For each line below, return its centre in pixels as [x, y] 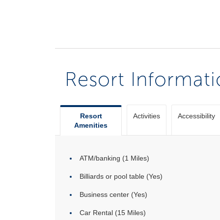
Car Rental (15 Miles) [113, 213]
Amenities [91, 125]
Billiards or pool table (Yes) [121, 176]
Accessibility [196, 116]
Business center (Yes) [113, 194]
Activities [147, 116]
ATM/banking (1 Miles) [114, 158]
